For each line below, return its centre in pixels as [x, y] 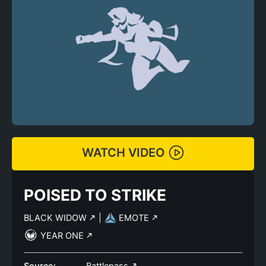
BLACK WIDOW [56, 218]
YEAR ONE [63, 236]
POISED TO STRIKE [95, 195]
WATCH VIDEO [123, 153]
